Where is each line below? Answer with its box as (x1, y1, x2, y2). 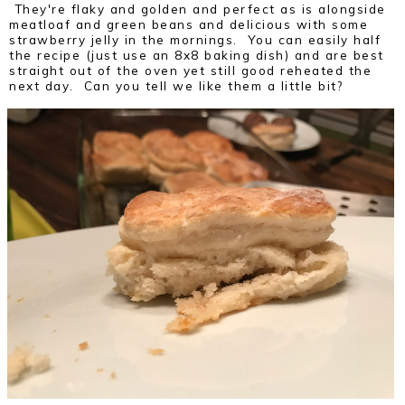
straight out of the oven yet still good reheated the (9, 62, 372, 79)
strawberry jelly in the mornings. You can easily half (9, 32, 381, 48)
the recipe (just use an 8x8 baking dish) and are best (9, 47, 384, 63)
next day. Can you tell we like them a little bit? (9, 78, 343, 94)
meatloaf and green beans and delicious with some (9, 16, 368, 33)
